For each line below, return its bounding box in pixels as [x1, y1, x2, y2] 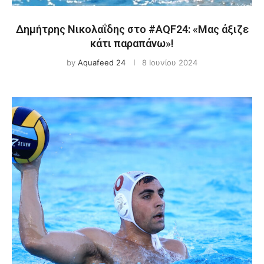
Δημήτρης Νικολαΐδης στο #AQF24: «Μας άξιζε [15, 23, 249, 35]
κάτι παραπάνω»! [90, 37, 174, 49]
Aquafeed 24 [78, 58, 126, 67]
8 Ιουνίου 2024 [142, 58, 197, 67]
